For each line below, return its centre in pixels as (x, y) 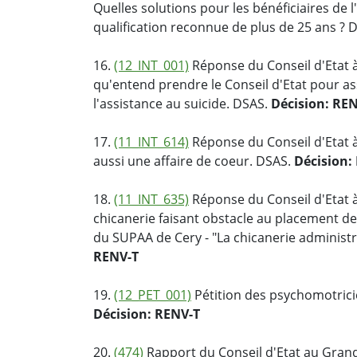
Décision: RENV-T (147, 314)
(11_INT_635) (151, 200)
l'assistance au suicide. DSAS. (182, 104)
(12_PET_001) (153, 295)
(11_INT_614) (151, 142)
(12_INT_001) (151, 66)
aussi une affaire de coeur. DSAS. (194, 161)
